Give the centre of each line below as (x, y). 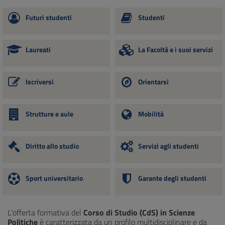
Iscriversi (40, 82)
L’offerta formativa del (45, 212)
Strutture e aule (49, 114)
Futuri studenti (49, 18)
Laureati (38, 50)
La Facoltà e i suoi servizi (176, 50)
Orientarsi (153, 82)
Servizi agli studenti (168, 146)
